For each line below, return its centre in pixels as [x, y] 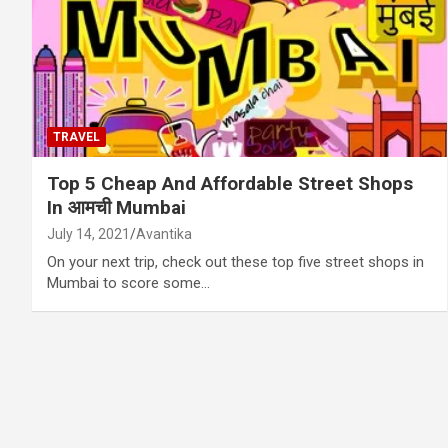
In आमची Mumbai [116, 207]
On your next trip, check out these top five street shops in [235, 261]
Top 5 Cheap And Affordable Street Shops [230, 183]
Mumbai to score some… [128, 282]
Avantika [164, 233]
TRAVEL [76, 136]
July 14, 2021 [88, 233]
